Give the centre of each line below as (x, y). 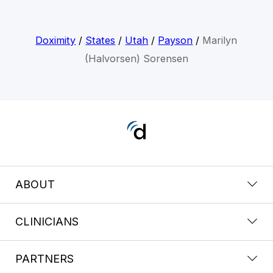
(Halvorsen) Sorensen (136, 58)
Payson (175, 40)
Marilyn (220, 40)
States (101, 40)
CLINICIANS (47, 221)
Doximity (56, 40)
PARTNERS (44, 258)
